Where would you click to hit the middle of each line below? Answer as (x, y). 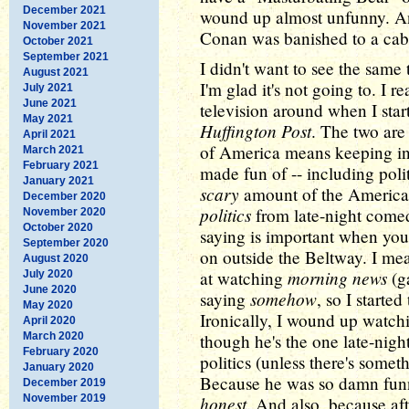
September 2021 (66, 56)
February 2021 (61, 165)
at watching (244, 278)
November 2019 (64, 398)
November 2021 (64, 25)
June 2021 (50, 103)
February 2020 (61, 351)
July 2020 (48, 273)
